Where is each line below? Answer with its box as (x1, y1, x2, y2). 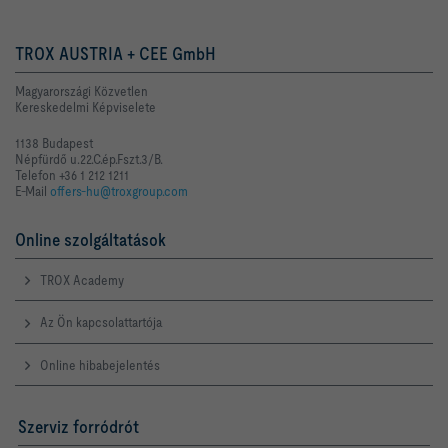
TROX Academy (40, 271, 124, 288)
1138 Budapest (15, 134, 93, 151)
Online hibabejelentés (40, 356, 160, 373)
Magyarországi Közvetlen (15, 82, 151, 99)
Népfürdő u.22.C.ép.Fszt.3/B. (15, 150, 163, 167)
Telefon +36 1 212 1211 (15, 166, 129, 183)
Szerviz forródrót (18, 416, 139, 438)
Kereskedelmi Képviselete (15, 98, 156, 115)
